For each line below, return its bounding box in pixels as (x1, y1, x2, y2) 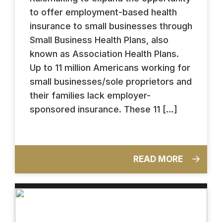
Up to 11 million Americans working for (30, 62, 190, 73)
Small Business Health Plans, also (30, 34, 168, 45)
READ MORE (133, 154, 185, 164)
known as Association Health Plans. (30, 48, 179, 59)
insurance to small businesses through (30, 20, 192, 31)
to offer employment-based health (30, 6, 177, 17)
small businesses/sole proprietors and (30, 76, 192, 87)
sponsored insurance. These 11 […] (30, 104, 177, 114)
